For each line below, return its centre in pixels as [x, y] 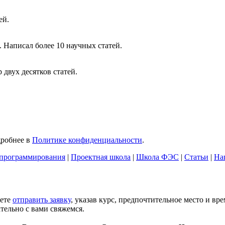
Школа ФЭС [157, 157]
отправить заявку [42, 199]
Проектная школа [101, 157]
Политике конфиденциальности [87, 140]
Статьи [196, 157]
